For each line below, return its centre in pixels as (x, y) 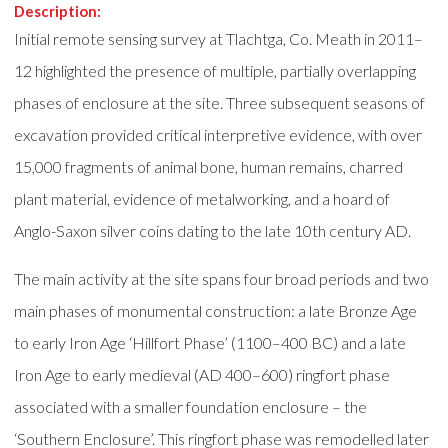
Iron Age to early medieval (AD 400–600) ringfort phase (202, 374)
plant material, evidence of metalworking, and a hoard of (202, 198)
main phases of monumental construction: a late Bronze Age (216, 310)
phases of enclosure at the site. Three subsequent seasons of (220, 102)
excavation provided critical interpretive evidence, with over (218, 134)
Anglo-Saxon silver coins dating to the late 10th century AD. (213, 230)
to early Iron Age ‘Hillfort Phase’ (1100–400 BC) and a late (210, 342)
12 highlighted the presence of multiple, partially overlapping (215, 70)
